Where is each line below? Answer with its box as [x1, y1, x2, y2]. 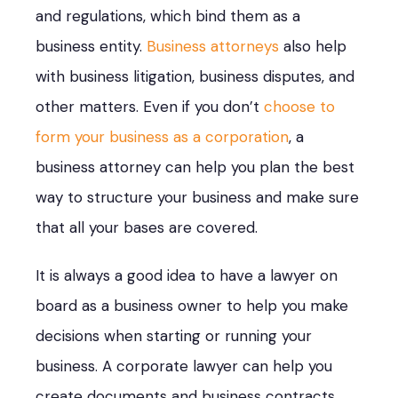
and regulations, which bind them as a [36, 5, 300, 26]
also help [279, 36, 346, 56]
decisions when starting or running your [36, 325, 312, 346]
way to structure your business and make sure [36, 187, 359, 207]
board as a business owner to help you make [36, 295, 348, 315]
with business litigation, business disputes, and [36, 66, 354, 86]
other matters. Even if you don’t [36, 96, 264, 116]
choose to [264, 96, 335, 116]
